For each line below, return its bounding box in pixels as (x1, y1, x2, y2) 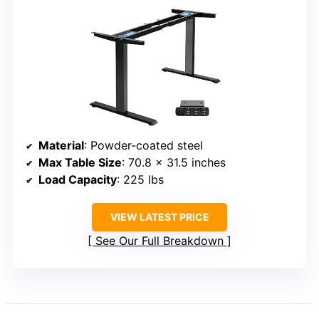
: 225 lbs (117, 172, 164, 187)
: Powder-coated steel (84, 137, 203, 152)
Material (38, 137, 84, 152)
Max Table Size (38, 155, 122, 169)
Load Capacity (38, 172, 117, 187)
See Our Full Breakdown (95, 233, 224, 248)
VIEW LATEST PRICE (110, 210, 209, 223)
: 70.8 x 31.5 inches (122, 155, 226, 169)
